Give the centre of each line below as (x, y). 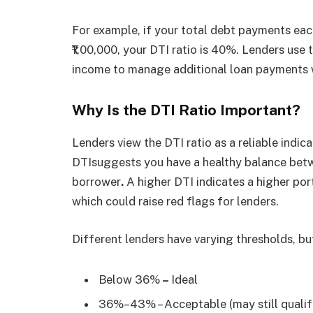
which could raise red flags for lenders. (175, 202)
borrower (96, 182)
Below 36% (129, 279)
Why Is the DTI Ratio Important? (186, 110)
